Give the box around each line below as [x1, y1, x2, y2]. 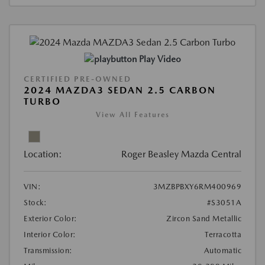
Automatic [203, 245, 241, 255]
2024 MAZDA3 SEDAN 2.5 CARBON [24, 84, 216, 96]
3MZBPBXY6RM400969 [153, 182, 241, 191]
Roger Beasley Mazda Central [121, 148, 241, 160]
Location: [24, 148, 62, 160]
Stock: [24, 198, 47, 207]
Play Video [138, 53, 181, 64]
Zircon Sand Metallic [166, 214, 241, 223]
